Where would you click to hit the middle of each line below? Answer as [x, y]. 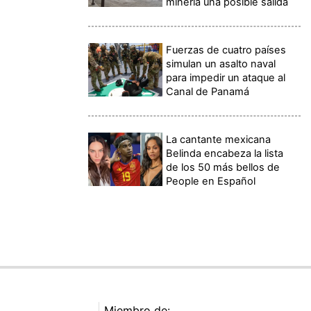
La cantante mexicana [219, 140]
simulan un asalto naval [221, 64]
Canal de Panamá [208, 92]
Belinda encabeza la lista [225, 154]
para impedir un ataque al [226, 78]
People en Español [211, 182]
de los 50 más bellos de [223, 168]
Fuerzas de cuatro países [226, 50]
